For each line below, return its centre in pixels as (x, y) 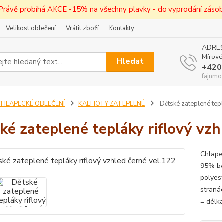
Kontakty (122, 28)
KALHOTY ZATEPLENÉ (111, 104)
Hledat (130, 61)
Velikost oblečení (31, 28)
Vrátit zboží (82, 28)
